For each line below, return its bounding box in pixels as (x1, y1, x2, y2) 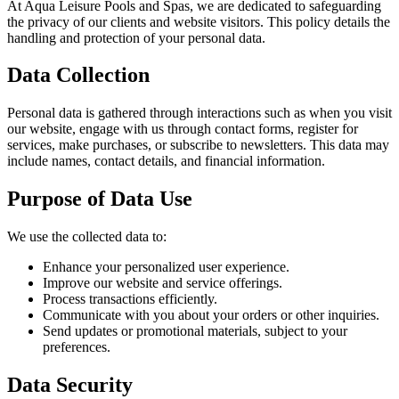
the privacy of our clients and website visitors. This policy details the (7, 13, 390, 29)
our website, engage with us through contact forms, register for (7, 121, 358, 137)
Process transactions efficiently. (43, 291, 217, 307)
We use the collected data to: (7, 229, 167, 245)
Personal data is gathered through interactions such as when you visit (7, 105, 392, 121)
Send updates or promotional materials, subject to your (43, 323, 347, 339)
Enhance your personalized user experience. (43, 259, 289, 275)
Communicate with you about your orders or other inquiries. (43, 307, 379, 323)
